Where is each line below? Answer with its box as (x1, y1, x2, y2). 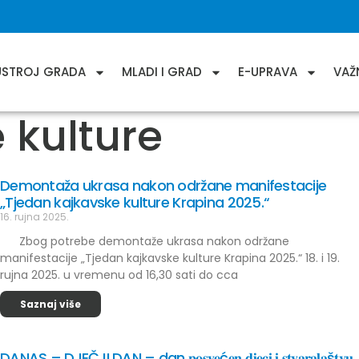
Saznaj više (20, 297, 81, 311)
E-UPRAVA (238, 63, 297, 80)
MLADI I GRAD (122, 63, 202, 80)
